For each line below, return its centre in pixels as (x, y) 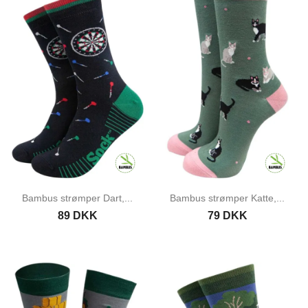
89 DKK (77, 216)
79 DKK (227, 216)
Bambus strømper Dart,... (78, 198)
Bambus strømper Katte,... (228, 198)
